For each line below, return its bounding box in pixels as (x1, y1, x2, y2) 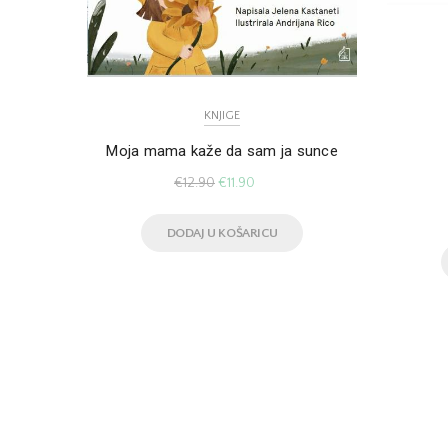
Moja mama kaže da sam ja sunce (106, 142, 338, 161)
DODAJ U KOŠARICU (166, 225, 278, 240)
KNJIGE (204, 109, 240, 123)
